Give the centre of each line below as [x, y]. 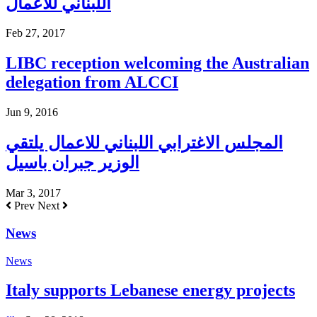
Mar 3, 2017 [33, 193]
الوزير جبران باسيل [73, 163]
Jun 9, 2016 [32, 113]
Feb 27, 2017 [35, 33]
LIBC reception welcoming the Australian [157, 63]
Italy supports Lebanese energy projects [150, 290]
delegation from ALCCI [92, 82]
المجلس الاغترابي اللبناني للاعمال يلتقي [144, 143]
